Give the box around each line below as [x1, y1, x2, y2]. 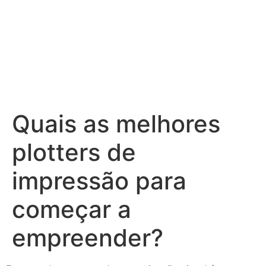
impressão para [12, 166, 186, 195]
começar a [12, 194, 131, 224]
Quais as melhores [12, 109, 220, 138]
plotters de [12, 137, 136, 167]
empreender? [12, 223, 163, 252]
